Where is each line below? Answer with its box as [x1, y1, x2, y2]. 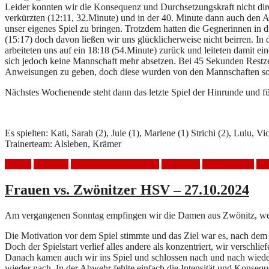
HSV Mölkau [202, 159, 254, 170]
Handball [34, 159, 68, 170]
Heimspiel [162, 159, 200, 170]
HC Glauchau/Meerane [71, 159, 159, 170]
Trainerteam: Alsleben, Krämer [5, 139, 121, 150]
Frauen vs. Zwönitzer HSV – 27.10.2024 [5, 182, 249, 198]
